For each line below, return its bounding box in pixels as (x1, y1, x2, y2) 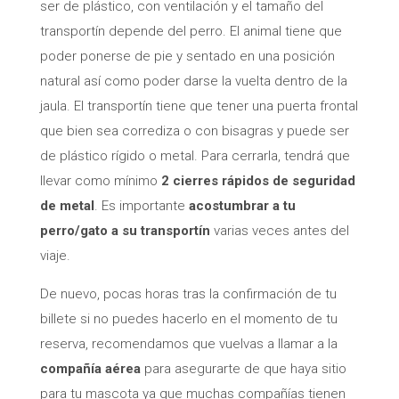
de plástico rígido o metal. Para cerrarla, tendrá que (39, 147, 350, 164)
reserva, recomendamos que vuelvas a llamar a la (39, 335, 338, 352)
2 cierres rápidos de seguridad (160, 172, 355, 189)
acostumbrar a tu (188, 197, 296, 214)
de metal (39, 197, 94, 214)
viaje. (39, 247, 70, 264)
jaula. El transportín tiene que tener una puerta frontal (39, 97, 358, 114)
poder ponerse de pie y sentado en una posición (39, 47, 335, 64)
